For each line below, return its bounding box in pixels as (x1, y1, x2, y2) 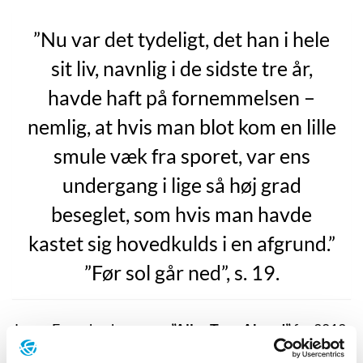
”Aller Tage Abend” (171, 319, 291, 338)
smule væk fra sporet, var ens (53, 143, 310, 168)
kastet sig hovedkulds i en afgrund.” (28, 230, 335, 255)
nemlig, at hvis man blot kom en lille (27, 113, 336, 139)
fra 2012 (291, 319, 346, 338)
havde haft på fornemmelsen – (48, 84, 315, 109)
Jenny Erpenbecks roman (12, 319, 171, 338)
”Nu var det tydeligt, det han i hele (33, 26, 330, 51)
